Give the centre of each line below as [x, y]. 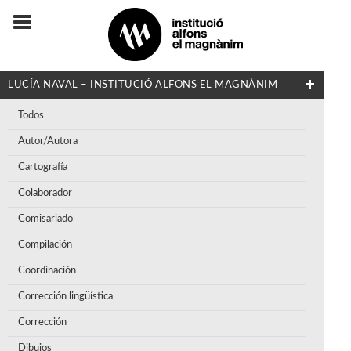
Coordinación [47, 270]
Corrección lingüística [65, 296]
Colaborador [45, 193]
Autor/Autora [48, 141]
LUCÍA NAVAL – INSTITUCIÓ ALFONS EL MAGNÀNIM [143, 85]
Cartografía [43, 167]
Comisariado [45, 219]
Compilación [45, 244]
